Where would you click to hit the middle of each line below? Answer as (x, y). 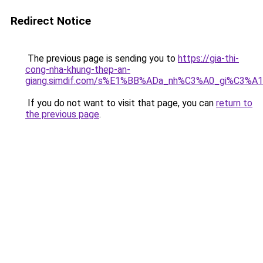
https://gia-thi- (208, 58)
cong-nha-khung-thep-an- (78, 70)
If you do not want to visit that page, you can (121, 103)
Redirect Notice (51, 21)
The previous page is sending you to (102, 58)
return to (234, 103)
